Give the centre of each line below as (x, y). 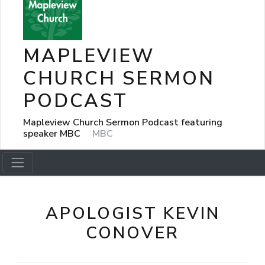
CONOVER (132, 233)
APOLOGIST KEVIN (132, 214)
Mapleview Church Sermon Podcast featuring (123, 122)
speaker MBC (53, 133)
